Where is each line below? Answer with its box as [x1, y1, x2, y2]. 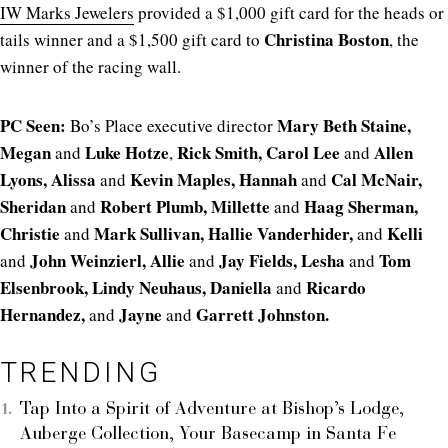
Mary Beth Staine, [277, 113, 411, 139]
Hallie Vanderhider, [208, 221, 357, 247]
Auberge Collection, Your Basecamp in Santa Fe [20, 426, 396, 445]
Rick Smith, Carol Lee [177, 140, 344, 166]
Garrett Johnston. [192, 302, 329, 328]
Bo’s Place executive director [66, 114, 277, 138]
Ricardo [302, 275, 366, 301]
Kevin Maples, [126, 167, 235, 193]
